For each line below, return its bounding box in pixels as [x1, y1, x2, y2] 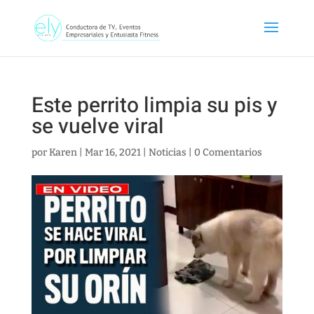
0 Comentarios [193, 146, 262, 158]
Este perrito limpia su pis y [31, 90, 277, 121]
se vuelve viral [31, 111, 164, 142]
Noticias [148, 146, 186, 158]
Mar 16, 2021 [84, 146, 141, 158]
